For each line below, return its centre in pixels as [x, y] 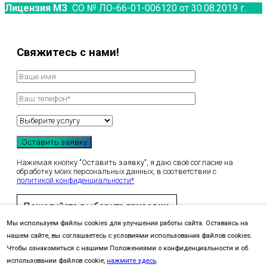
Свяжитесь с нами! [68, 53]
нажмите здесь [132, 261]
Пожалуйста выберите [74, 206]
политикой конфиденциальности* [75, 180]
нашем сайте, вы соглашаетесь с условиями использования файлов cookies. [130, 236]
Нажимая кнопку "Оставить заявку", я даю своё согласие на [125, 162]
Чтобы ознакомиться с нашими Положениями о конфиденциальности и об [128, 248]
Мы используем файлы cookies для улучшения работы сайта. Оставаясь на [128, 223]
